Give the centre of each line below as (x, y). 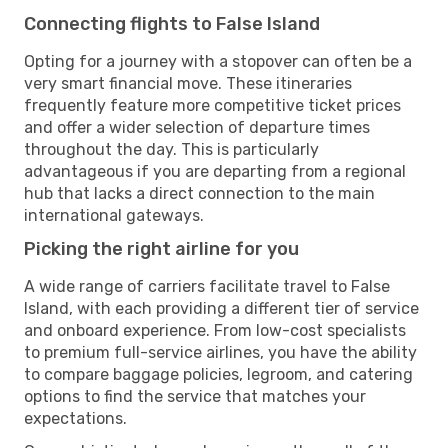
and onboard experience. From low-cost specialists (215, 330)
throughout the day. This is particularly (171, 149)
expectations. (75, 418)
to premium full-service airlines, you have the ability (220, 352)
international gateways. (114, 215)
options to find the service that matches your (195, 396)
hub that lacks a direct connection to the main (199, 193)
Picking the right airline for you (161, 248)
